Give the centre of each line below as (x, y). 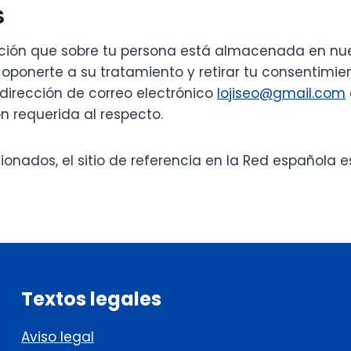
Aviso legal (58, 337)
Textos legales (91, 299)
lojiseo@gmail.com (281, 94)
